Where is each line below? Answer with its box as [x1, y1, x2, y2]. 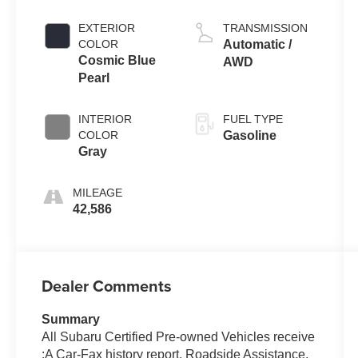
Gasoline [222, 128, 276, 142]
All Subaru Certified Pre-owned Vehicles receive [42, 329, 316, 344]
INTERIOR [78, 112, 133, 125]
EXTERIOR [78, 21, 136, 34]
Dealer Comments [42, 273, 173, 297]
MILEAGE [73, 185, 123, 199]
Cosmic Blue [78, 53, 157, 67]
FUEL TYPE [222, 112, 283, 125]
